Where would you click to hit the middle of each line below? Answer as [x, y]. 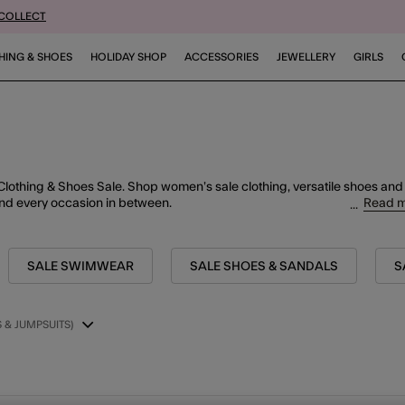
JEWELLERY [306, 57]
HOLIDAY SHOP [129, 57]
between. [144, 203]
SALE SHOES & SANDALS [264, 267]
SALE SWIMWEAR [80, 267]
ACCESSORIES [222, 57]
